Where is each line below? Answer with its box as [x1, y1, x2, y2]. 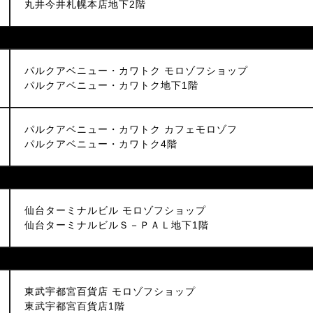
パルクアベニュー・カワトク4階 [24, 138, 177, 150]
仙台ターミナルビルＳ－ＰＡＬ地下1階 [24, 219, 209, 231]
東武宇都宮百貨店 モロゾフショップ [24, 286, 196, 297]
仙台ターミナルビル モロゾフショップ [24, 205, 206, 216]
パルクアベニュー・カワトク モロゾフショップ [24, 65, 248, 76]
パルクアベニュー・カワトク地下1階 [24, 80, 198, 91]
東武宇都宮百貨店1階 [24, 300, 125, 312]
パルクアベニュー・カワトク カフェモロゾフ [24, 124, 238, 135]
